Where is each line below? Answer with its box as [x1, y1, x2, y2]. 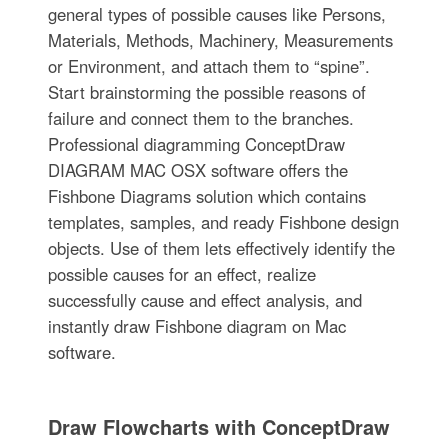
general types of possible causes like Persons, [47, 2, 386, 27]
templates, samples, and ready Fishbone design [47, 210, 399, 235]
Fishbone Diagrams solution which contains [47, 184, 366, 209]
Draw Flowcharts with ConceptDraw [47, 412, 390, 442]
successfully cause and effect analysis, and [47, 288, 362, 313]
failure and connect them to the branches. [47, 106, 354, 131]
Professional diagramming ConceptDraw [47, 132, 345, 157]
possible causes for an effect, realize [47, 262, 316, 287]
